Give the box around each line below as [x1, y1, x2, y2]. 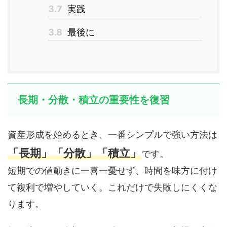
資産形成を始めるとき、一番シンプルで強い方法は [8, 129, 217, 140]
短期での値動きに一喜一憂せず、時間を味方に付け [8, 165, 217, 176]
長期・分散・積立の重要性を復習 [18, 94, 170, 106]
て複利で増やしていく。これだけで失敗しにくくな [8, 182, 217, 193]
